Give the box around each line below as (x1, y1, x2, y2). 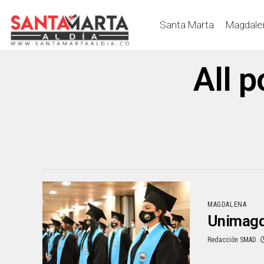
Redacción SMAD (207, 236, 256, 245)
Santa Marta (160, 18, 214, 31)
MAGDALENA (207, 200, 247, 209)
